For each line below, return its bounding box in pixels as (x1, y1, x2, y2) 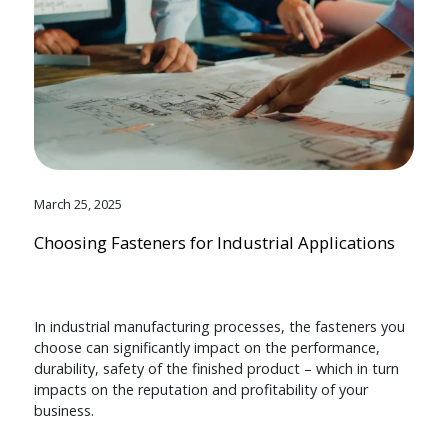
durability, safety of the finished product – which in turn (33, 358, 399, 378)
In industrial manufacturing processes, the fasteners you (33, 316, 405, 336)
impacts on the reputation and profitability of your (33, 379, 368, 399)
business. (33, 400, 94, 420)
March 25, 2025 (33, 194, 122, 213)
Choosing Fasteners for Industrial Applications (33, 230, 395, 254)
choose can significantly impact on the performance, (33, 337, 380, 357)
